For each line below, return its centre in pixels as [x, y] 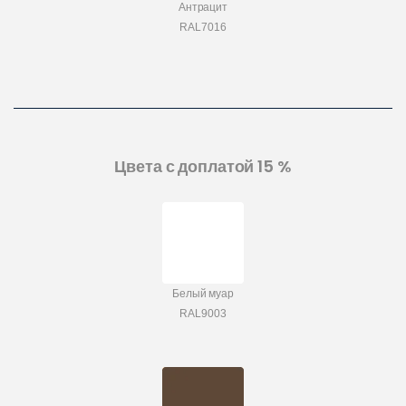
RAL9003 [203, 314]
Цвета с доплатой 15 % [203, 167]
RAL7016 [203, 28]
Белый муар [203, 294]
